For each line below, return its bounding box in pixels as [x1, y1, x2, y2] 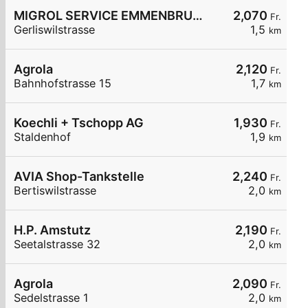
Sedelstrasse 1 [14, 291, 89, 305]
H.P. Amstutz [14, 223, 91, 238]
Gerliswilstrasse [14, 23, 95, 37]
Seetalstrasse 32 [14, 237, 100, 252]
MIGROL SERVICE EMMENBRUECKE [192, 8, 203, 23]
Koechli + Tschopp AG [14, 115, 144, 131]
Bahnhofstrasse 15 [14, 76, 111, 91]
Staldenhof [14, 130, 71, 144]
